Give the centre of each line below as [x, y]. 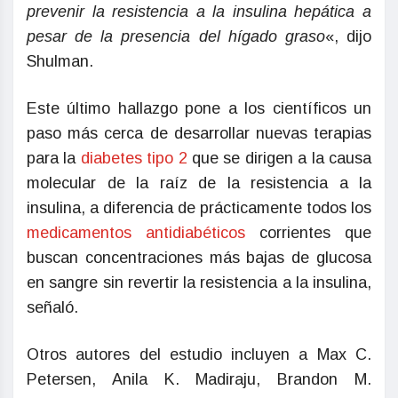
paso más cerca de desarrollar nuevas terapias [199, 134]
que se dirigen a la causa [279, 159]
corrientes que [308, 233]
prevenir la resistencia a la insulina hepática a [199, 12]
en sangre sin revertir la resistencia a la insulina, [199, 283]
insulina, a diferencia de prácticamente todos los [199, 208]
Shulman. [60, 62]
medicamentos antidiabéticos [136, 233]
